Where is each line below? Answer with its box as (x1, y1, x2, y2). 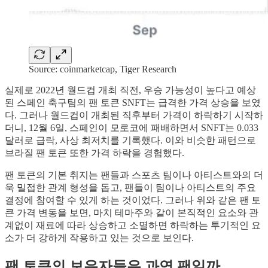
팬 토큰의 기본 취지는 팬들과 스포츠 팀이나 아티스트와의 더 (5, 169, 263, 180)
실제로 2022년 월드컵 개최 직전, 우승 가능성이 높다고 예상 (5, 84, 256, 95)
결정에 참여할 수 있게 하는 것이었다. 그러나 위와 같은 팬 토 (5, 194, 261, 205)
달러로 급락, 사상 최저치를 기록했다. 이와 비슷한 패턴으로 (5, 135, 256, 145)
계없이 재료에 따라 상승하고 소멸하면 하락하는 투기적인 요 (5, 220, 261, 230)
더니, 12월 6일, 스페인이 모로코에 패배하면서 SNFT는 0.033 (5, 122, 258, 133)
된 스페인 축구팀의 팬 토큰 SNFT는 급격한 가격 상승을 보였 (5, 97, 261, 108)
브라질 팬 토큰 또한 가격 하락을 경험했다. (5, 147, 187, 158)
